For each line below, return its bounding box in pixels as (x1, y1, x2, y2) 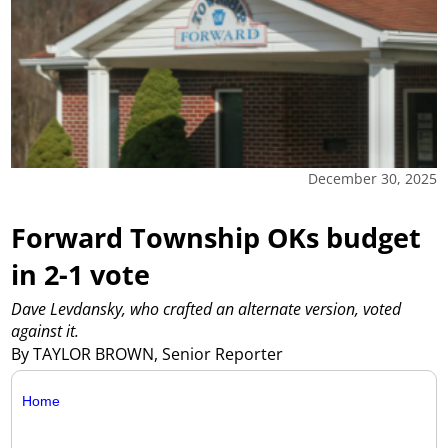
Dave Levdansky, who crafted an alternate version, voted (11, 297, 402, 320)
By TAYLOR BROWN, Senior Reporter (11, 342, 288, 365)
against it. (11, 319, 80, 342)
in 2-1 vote (11, 256, 151, 294)
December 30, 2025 (307, 169, 437, 189)
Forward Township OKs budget (11, 219, 422, 257)
